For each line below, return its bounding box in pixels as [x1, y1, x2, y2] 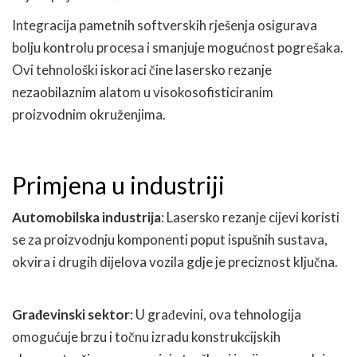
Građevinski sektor [12, 305, 130, 323]
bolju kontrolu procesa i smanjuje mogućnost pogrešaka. [12, 38, 343, 56]
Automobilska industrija [12, 208, 161, 226]
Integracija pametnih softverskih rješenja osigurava [12, 16, 317, 33]
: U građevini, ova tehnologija [130, 305, 301, 323]
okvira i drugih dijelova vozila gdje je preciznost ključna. [12, 253, 338, 270]
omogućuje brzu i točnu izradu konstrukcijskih [12, 328, 280, 345]
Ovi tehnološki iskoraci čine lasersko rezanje [12, 61, 272, 78]
